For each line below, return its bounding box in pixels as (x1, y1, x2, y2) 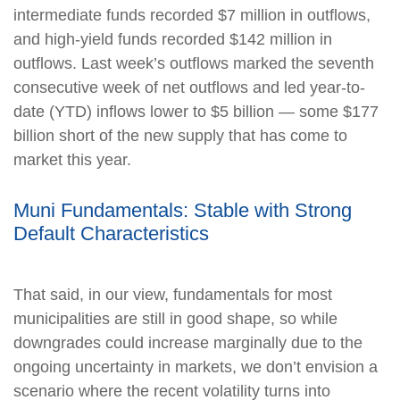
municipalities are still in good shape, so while (13, 309, 337, 328)
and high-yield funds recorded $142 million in (13, 29, 332, 48)
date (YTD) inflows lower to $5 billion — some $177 (13, 102, 379, 121)
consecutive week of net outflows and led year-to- (13, 78, 365, 96)
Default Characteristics (13, 221, 209, 245)
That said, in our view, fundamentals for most (13, 285, 332, 304)
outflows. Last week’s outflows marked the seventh (13, 54, 374, 72)
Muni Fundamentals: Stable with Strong (13, 198, 352, 221)
